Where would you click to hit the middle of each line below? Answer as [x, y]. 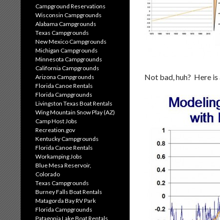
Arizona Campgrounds [65, 77]
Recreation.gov [55, 130]
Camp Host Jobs [56, 121]
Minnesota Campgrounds [69, 59]
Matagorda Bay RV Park [66, 201]
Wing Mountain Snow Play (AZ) [75, 112]
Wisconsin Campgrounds [69, 15]
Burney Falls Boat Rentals [69, 192]
